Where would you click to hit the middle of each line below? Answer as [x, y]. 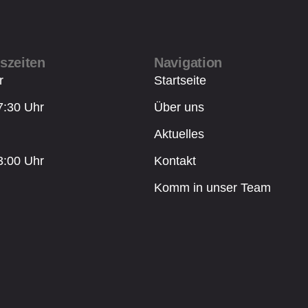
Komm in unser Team [212, 188]
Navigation [188, 63]
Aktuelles [179, 134]
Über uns [179, 108]
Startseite [180, 81]
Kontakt [175, 161]
